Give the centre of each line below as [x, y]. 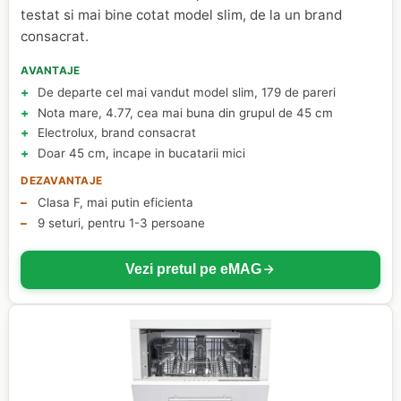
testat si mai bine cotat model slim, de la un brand [182, 15]
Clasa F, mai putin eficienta [115, 203]
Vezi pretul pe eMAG [193, 269]
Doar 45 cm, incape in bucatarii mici [141, 153]
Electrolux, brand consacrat [116, 133]
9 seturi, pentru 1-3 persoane [121, 222]
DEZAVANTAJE [61, 181]
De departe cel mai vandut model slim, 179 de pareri [186, 93]
